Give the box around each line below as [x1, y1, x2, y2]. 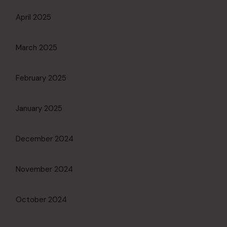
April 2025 [16, 12, 51, 22]
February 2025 [16, 73, 66, 83]
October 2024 [16, 195, 67, 205]
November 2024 [16, 164, 73, 174]
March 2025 [16, 43, 57, 53]
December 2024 [16, 134, 73, 144]
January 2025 [16, 103, 62, 113]
